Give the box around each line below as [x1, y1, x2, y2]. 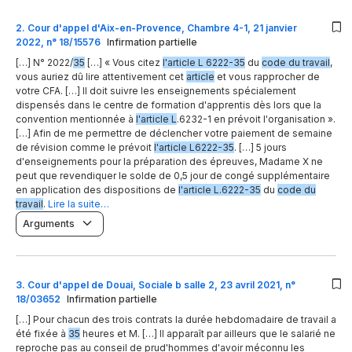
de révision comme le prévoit [16, 141, 154, 153]
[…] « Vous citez [85, 56, 163, 68]
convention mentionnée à [16, 112, 136, 125]
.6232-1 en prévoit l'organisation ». [177, 112, 335, 125]
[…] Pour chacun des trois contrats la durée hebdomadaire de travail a [16, 313, 336, 326]
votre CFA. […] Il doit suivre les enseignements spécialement [16, 84, 296, 97]
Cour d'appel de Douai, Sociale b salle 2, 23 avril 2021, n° [27, 279, 295, 291]
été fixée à [16, 328, 68, 340]
